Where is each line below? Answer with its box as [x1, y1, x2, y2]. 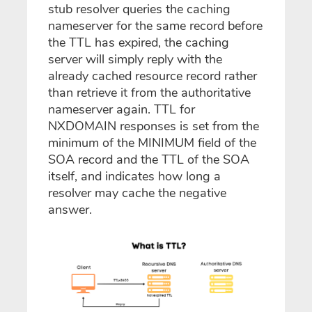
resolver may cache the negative [48, 184, 226, 201]
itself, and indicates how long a [48, 167, 221, 185]
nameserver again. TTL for [48, 100, 195, 118]
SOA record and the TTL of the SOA [48, 150, 249, 168]
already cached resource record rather [48, 67, 257, 84]
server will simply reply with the [48, 50, 222, 68]
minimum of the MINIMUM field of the [48, 134, 256, 151]
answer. [48, 201, 92, 218]
